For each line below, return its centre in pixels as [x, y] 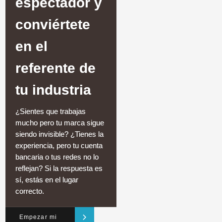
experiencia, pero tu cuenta [59, 145]
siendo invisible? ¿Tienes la [59, 134]
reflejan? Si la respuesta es [59, 168]
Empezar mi [38, 217]
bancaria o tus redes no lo [57, 157]
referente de [55, 68]
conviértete [53, 24]
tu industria [53, 90]
